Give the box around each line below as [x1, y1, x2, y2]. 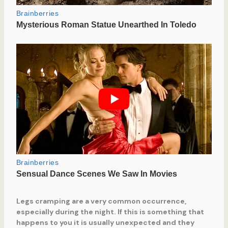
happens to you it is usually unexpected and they [16, 217, 194, 227]
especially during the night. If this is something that [16, 207, 204, 216]
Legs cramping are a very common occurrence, [16, 196, 186, 206]
